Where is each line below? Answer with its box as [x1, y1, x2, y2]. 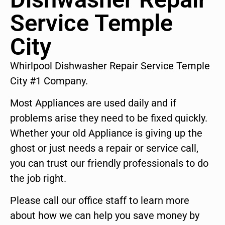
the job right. [10, 172, 66, 185]
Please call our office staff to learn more [10, 194, 189, 207]
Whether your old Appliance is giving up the [10, 127, 202, 140]
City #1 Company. [10, 74, 88, 87]
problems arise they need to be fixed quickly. [10, 112, 207, 125]
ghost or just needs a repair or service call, [10, 142, 198, 155]
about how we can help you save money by [10, 209, 199, 222]
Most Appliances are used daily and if [10, 97, 176, 109]
